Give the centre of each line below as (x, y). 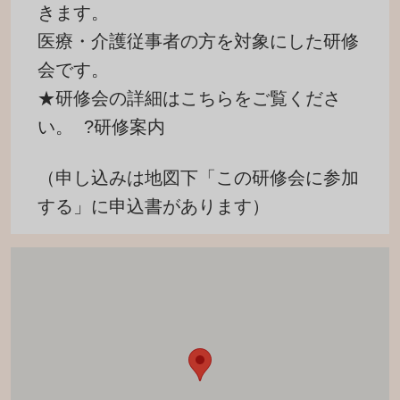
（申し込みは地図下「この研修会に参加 (198, 178)
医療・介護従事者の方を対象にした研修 (198, 41)
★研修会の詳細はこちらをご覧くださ (189, 98)
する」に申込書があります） (154, 206)
